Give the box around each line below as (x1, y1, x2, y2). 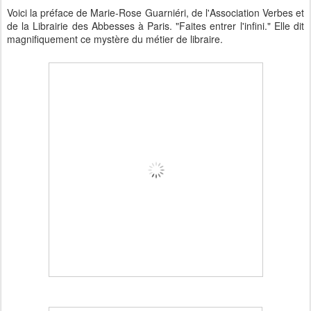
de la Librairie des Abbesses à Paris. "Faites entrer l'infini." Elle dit (7, 19, 304, 33)
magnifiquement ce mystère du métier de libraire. (7, 32, 223, 46)
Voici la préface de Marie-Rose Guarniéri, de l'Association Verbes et (7, 6, 304, 19)
